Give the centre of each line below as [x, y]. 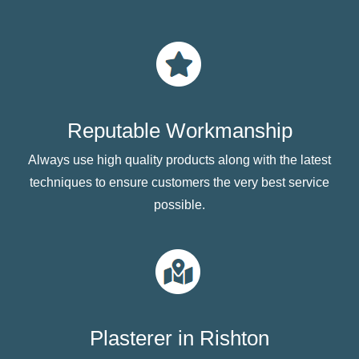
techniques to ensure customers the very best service [179, 182]
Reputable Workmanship [179, 130]
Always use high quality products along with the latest [179, 159]
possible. [179, 204]
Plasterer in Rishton [179, 338]
